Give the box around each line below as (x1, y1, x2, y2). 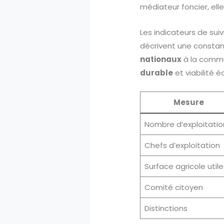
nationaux (140, 53, 182, 64)
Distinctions (144, 202, 187, 213)
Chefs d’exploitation (144, 139, 220, 150)
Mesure (173, 96, 204, 107)
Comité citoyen (144, 181, 203, 192)
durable (140, 67, 173, 78)
